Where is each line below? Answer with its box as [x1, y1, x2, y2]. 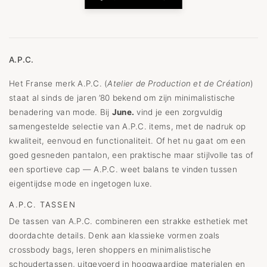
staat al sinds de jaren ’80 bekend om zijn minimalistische [9, 93, 235, 103]
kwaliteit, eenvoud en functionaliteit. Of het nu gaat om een [9, 136, 246, 145]
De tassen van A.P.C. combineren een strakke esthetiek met [9, 216, 249, 226]
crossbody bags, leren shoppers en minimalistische [9, 245, 212, 254]
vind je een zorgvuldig [134, 107, 223, 117]
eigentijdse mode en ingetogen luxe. [9, 179, 153, 188]
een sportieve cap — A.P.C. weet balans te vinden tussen [9, 164, 237, 174]
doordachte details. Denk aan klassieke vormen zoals [9, 231, 220, 240]
